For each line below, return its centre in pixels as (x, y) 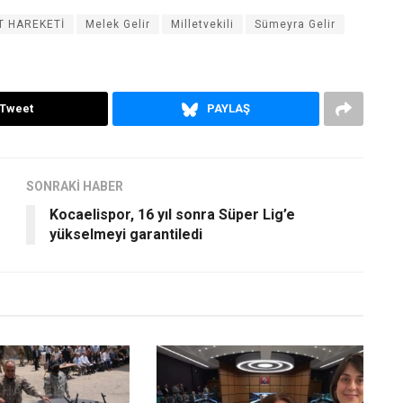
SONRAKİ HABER (75, 186)
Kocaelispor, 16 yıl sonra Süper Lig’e (172, 214)
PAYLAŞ (228, 108)
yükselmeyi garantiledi (126, 234)
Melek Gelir (118, 24)
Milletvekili (202, 24)
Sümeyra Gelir (295, 24)
